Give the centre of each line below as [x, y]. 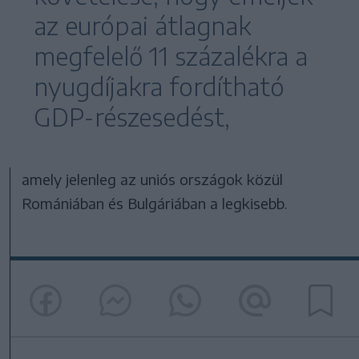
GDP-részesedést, [132, 117]
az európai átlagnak [142, 26]
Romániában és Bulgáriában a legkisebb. [155, 204]
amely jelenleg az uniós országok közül [153, 179]
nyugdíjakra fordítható [159, 87]
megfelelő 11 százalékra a [171, 56]
